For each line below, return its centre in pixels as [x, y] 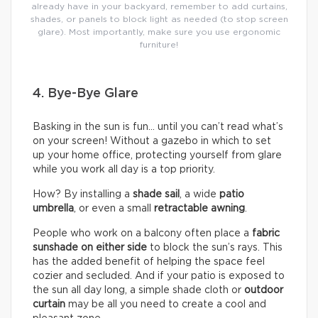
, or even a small [114, 209]
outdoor [264, 291]
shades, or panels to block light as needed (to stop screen [159, 20]
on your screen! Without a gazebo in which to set [152, 142]
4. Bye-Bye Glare [86, 94]
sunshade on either [78, 248]
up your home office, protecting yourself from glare [157, 156]
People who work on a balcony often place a [142, 234]
